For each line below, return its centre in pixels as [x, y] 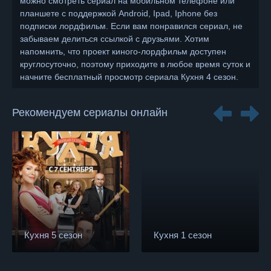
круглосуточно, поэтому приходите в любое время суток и [135, 64]
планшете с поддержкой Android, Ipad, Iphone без [119, 13]
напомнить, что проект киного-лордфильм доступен [123, 51]
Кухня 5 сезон [53, 235]
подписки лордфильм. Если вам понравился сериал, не [131, 26]
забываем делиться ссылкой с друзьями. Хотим [115, 39]
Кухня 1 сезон [183, 235]
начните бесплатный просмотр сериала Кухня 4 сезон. [129, 77]
